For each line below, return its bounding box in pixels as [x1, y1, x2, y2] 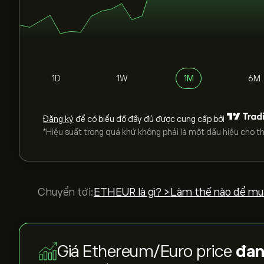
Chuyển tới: [38, 186, 94, 198]
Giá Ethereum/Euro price [57, 242, 236, 260]
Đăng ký [43, 114, 74, 124]
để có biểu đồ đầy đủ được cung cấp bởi [74, 114, 225, 124]
